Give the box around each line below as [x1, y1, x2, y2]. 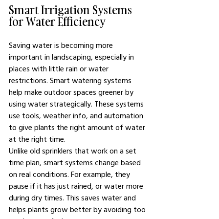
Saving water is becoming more [9, 40, 115, 50]
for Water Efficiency [9, 13, 106, 29]
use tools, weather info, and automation [9, 110, 145, 120]
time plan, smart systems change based [9, 157, 143, 167]
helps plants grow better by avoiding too [9, 204, 148, 214]
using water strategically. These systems [9, 99, 146, 109]
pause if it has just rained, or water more [9, 181, 145, 191]
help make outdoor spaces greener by [9, 87, 135, 97]
